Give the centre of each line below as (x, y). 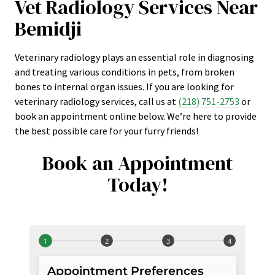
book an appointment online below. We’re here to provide (136, 116)
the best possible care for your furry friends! (107, 131)
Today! (137, 185)
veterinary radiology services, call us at (96, 101)
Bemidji (48, 29)
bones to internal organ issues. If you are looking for (124, 87)
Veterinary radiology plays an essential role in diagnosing (134, 57)
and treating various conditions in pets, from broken (125, 72)
